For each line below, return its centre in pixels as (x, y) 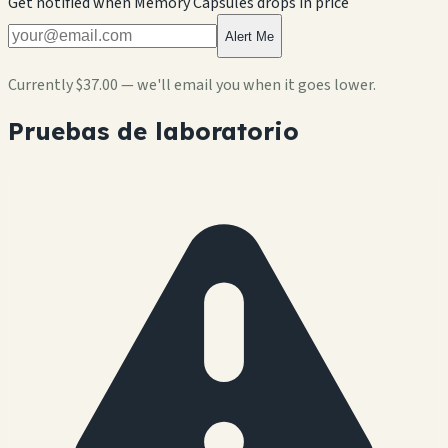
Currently (42, 85)
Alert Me (249, 36)
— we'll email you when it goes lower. (247, 85)
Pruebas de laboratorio (153, 131)
